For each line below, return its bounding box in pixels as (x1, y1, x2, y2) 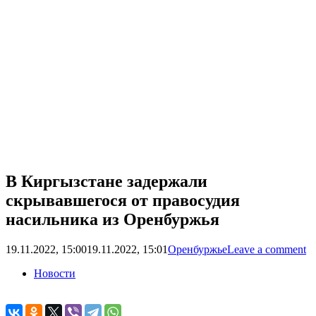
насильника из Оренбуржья (6, 210, 219, 229)
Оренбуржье (168, 243, 227, 256)
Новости (34, 267, 75, 280)
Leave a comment (227, 243, 306, 256)
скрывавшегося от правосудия (6, 191, 240, 210)
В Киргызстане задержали (6, 172, 207, 191)
